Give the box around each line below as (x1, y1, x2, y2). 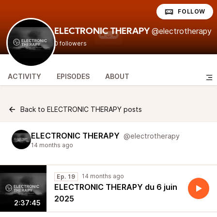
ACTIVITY (8, 72, 41, 80)
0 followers (54, 40, 87, 47)
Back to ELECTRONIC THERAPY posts (20, 105, 142, 113)
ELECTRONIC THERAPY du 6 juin (54, 182, 177, 192)
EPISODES (57, 72, 90, 80)
